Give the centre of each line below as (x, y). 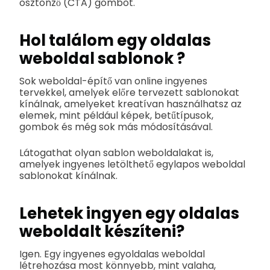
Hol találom (68, 40)
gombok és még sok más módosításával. (116, 127)
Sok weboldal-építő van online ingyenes (113, 81)
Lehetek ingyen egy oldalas (129, 214)
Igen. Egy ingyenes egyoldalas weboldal (112, 254)
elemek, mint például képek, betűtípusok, (116, 115)
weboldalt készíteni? (102, 232)
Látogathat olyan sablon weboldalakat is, (116, 152)
